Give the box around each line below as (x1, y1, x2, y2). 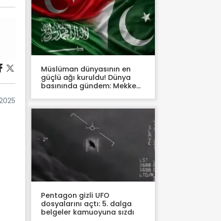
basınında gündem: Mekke (41, 81, 136, 91)
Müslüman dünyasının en (41, 64, 131, 74)
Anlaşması (41, 89, 79, 100)
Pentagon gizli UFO (41, 190, 110, 200)
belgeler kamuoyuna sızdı (41, 207, 134, 217)
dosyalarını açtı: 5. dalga (41, 198, 132, 209)
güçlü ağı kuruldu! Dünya (41, 73, 131, 83)
